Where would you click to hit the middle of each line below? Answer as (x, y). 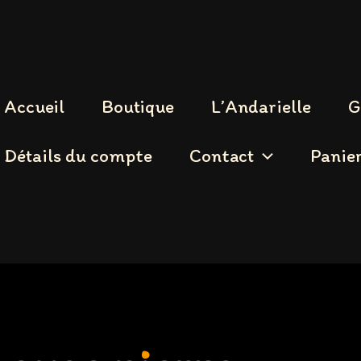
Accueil (34, 106)
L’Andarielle (261, 106)
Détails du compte (78, 156)
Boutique (138, 106)
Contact (222, 156)
